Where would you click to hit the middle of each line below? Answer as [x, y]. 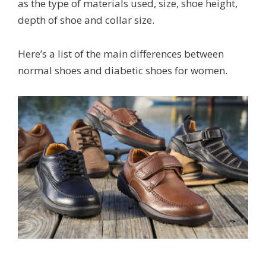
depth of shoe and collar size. [86, 20]
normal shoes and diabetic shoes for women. [123, 71]
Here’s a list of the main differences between [121, 54]
